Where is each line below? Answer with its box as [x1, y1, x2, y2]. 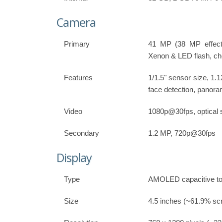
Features [64, 73, 93, 82]
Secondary [64, 129, 99, 138]
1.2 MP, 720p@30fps [148, 129, 216, 138]
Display [56, 150, 92, 166]
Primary [64, 40, 90, 49]
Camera [56, 14, 96, 31]
